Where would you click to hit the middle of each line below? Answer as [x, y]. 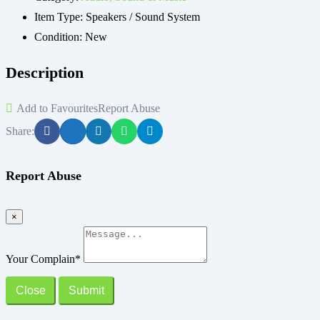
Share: [20, 131]
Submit [86, 290]
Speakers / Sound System [143, 17]
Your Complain [40, 259]
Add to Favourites [57, 109]
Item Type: [60, 17]
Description [45, 73]
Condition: [60, 37]
